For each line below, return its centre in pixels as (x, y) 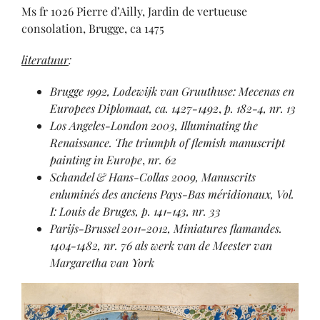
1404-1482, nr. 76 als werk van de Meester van (161, 246)
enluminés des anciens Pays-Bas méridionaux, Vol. (172, 194)
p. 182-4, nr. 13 (260, 109)
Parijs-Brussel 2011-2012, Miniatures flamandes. (166, 229)
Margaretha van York (102, 263)
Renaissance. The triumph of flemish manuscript (167, 143)
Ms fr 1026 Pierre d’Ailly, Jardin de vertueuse (134, 11)
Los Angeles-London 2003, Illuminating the (154, 126)
